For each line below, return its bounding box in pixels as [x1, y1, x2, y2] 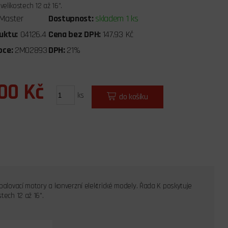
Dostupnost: [48, 13, 96, 25]
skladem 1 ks [95, 13, 138, 25]
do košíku [119, 92, 148, 103]
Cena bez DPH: [48, 28, 103, 41]
